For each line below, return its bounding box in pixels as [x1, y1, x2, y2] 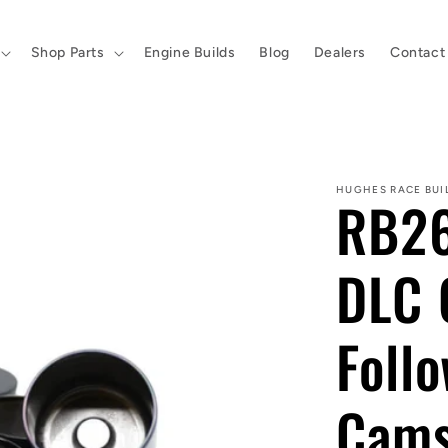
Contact [389, 44, 446, 61]
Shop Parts [30, 44, 105, 61]
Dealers [313, 44, 366, 61]
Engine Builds [143, 44, 236, 61]
